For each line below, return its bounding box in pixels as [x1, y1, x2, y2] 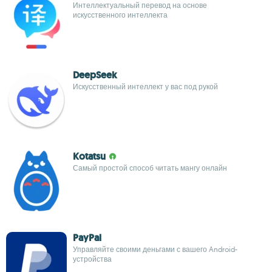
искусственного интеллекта [73, 10, 168, 19]
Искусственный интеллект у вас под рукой [73, 82, 218, 91]
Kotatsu [73, 150, 106, 163]
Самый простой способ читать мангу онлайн [73, 163, 227, 172]
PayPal [73, 231, 101, 244]
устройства [73, 254, 112, 263]
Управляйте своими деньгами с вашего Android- [73, 245, 237, 254]
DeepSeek [73, 69, 117, 81]
